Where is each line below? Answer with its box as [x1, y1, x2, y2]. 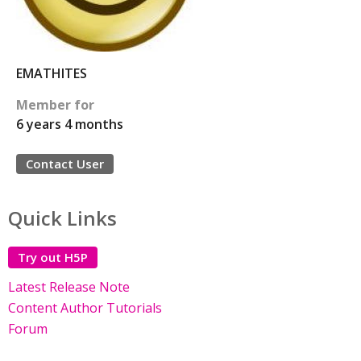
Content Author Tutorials [8, 299, 162, 317]
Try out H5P [18, 249, 88, 265]
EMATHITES [16, 64, 87, 82]
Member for [16, 96, 94, 114]
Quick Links [8, 205, 117, 231]
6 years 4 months [16, 115, 123, 133]
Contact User [26, 156, 104, 172]
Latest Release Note [8, 278, 130, 296]
